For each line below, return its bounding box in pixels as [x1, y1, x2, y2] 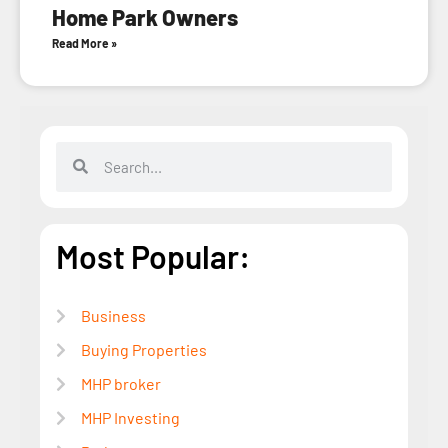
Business [81, 305, 146, 325]
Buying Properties [81, 339, 207, 359]
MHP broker [81, 373, 161, 393]
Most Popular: [56, 236, 250, 275]
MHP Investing [81, 407, 180, 427]
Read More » [52, 35, 117, 50]
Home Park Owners [52, 3, 238, 30]
